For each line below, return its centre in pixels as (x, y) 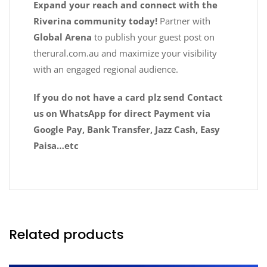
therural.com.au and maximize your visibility (125, 53)
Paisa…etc (56, 145)
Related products (66, 234)
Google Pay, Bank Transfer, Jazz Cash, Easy (127, 129)
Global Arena (63, 37)
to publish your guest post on (153, 37)
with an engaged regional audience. (106, 69)
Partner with (184, 21)
